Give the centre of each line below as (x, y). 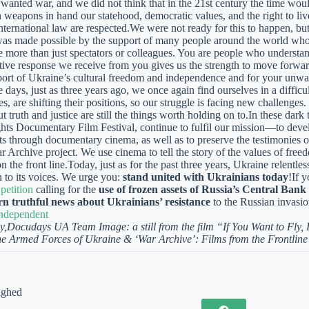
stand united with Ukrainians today (205, 177)
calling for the (66, 190)
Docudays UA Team (52, 227)
